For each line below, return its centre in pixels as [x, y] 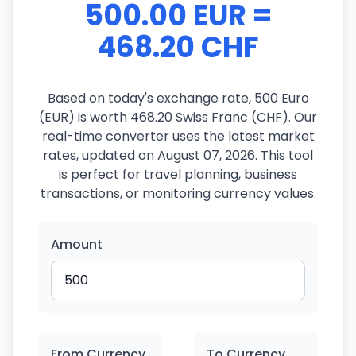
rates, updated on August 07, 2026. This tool [178, 155]
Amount [77, 244]
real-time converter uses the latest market [178, 136]
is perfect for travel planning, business [178, 174]
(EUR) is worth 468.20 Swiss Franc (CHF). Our [178, 117]
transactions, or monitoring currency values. [178, 193]
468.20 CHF [178, 47]
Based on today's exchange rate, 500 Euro [178, 98]
